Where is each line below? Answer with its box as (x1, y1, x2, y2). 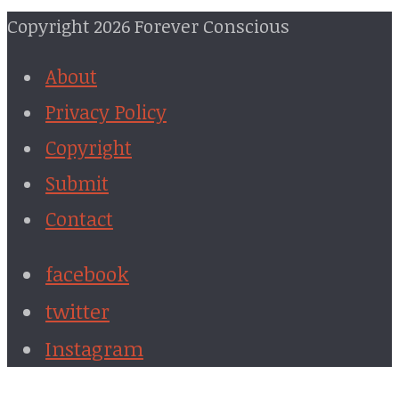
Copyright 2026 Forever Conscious (7, 13, 289, 39)
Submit (45, 169, 109, 196)
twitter (45, 297, 110, 326)
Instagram (45, 334, 143, 363)
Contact (45, 205, 113, 232)
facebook (45, 259, 129, 289)
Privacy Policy (45, 98, 167, 125)
